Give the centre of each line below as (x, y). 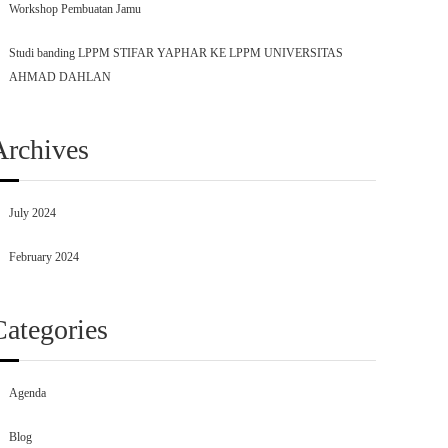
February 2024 (44, 257)
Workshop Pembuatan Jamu (75, 9)
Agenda (28, 393)
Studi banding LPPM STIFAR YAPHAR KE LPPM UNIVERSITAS (176, 53)
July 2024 (33, 213)
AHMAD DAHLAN (60, 77)
